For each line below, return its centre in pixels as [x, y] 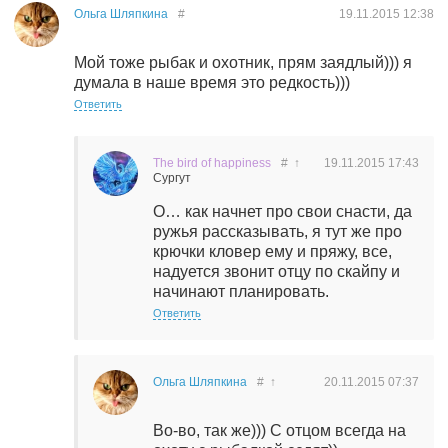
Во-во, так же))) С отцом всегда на [279, 430]
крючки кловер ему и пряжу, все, [272, 251]
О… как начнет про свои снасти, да [282, 211]
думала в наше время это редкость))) [212, 82]
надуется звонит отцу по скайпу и [276, 271]
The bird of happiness [212, 163]
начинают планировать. [241, 291]
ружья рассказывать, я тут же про [277, 231]
